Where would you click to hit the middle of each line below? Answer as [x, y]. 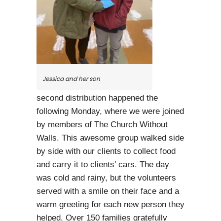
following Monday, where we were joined [110, 111]
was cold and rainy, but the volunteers [106, 178]
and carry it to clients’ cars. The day [103, 164]
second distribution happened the [97, 98]
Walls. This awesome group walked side [110, 138]
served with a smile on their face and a [108, 191]
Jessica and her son [71, 78]
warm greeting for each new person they [110, 204]
